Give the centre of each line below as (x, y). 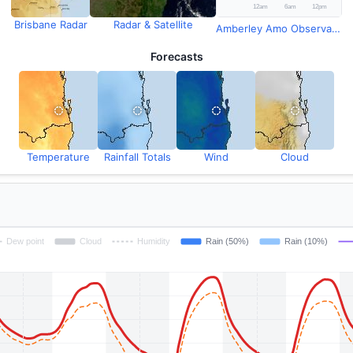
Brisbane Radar (50, 24)
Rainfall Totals (137, 157)
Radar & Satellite (153, 24)
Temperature (58, 157)
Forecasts (176, 56)
